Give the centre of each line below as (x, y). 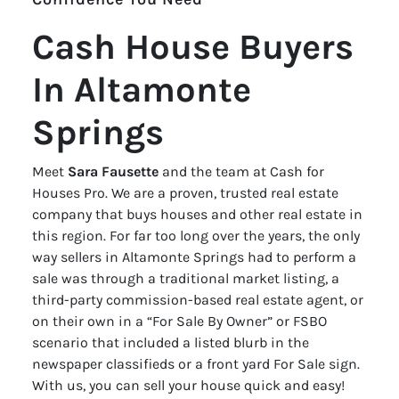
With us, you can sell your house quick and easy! (188, 385)
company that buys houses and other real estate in (197, 214)
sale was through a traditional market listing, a (185, 278)
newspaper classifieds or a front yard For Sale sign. (195, 363)
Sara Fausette (113, 171)
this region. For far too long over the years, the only (195, 235)
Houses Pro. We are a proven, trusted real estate (185, 192)
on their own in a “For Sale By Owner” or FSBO (179, 321)
